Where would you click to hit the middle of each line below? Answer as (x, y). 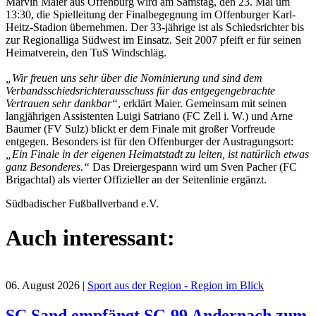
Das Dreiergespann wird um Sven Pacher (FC (193, 166)
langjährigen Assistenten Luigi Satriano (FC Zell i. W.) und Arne (149, 116)
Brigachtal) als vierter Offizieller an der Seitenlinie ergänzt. (136, 179)
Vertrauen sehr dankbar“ (62, 103)
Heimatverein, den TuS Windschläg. (87, 52)
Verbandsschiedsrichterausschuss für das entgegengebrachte (140, 90)
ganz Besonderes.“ (48, 166)
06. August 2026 (43, 285)
